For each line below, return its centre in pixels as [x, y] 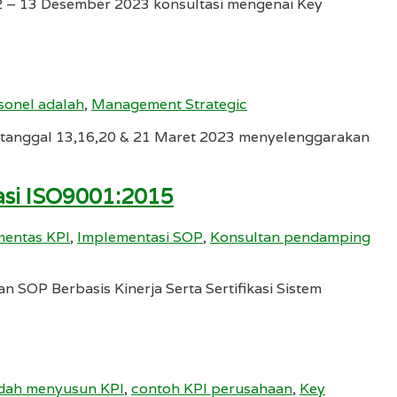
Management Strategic [169, 105]
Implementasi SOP [140, 237]
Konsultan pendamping [290, 237]
